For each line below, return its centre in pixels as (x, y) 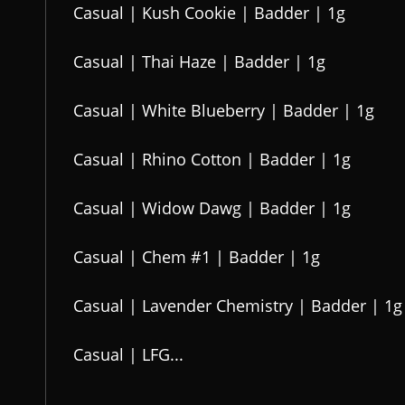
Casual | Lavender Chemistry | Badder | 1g (238, 306)
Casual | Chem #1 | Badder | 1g (197, 257)
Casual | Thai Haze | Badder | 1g (199, 61)
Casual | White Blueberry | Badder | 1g (224, 110)
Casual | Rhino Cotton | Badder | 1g (212, 159)
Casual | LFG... (128, 354)
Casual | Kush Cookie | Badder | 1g (209, 13)
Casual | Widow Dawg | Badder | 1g (212, 208)
